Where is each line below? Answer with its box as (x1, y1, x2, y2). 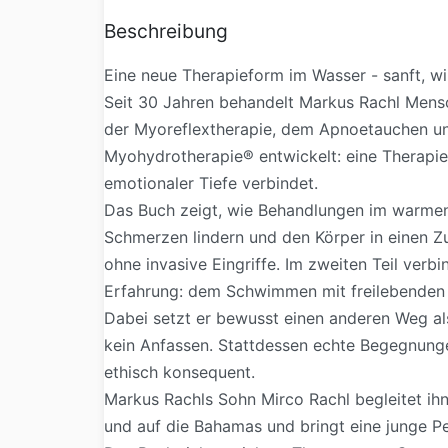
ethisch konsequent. (104, 361, 255, 382)
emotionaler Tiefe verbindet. (104, 172, 318, 193)
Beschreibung (104, 18, 228, 43)
